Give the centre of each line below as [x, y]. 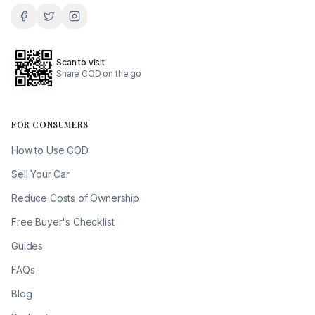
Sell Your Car [40, 174]
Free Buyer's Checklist [63, 222]
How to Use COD [50, 150]
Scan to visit [81, 62]
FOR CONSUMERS [50, 124]
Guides [27, 246]
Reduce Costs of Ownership [75, 198]
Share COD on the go [99, 73]
